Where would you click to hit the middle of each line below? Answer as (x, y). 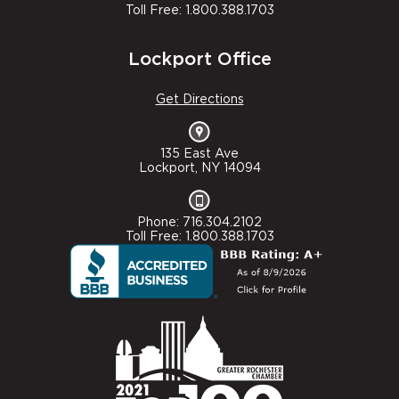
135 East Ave (199, 155)
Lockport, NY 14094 (199, 169)
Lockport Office (199, 60)
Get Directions (199, 100)
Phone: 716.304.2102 (199, 223)
